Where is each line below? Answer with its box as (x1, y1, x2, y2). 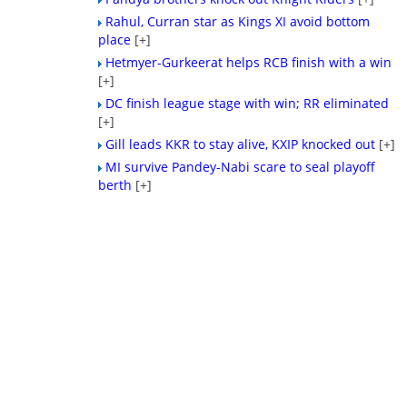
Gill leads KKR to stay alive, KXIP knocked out (105, 135, 376, 153)
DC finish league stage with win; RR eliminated (105, 94, 390, 112)
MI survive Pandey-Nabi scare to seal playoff (105, 158, 376, 175)
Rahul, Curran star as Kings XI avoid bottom (105, 13, 371, 30)
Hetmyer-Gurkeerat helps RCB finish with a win (105, 54, 392, 71)
